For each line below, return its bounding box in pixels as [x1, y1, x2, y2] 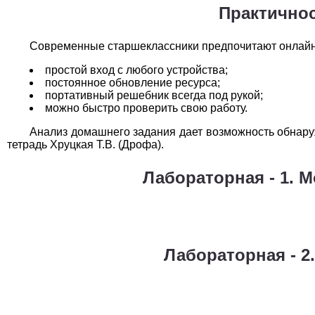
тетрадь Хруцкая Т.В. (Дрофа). [7, 138, 164, 150]
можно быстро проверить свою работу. [45, 101, 247, 114]
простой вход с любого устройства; [45, 63, 228, 76]
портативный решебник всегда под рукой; [45, 89, 263, 101]
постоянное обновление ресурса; [45, 76, 220, 89]
